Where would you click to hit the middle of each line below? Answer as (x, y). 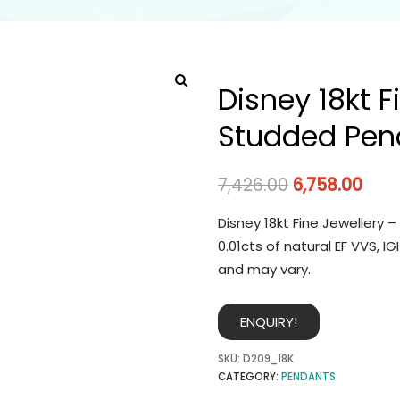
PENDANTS (308, 376)
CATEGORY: (250, 376)
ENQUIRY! (269, 321)
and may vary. (264, 270)
